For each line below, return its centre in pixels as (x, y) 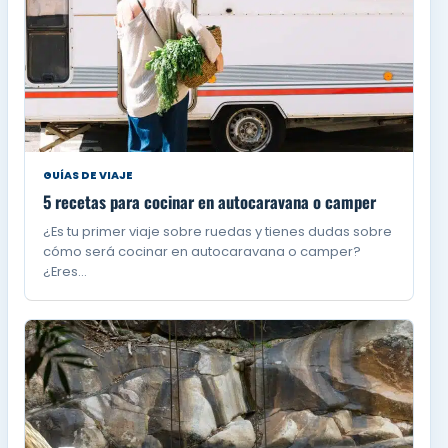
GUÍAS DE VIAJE (88, 176)
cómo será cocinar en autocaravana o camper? (202, 252)
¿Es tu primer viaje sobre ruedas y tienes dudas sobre (218, 232)
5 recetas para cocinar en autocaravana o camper (210, 202)
